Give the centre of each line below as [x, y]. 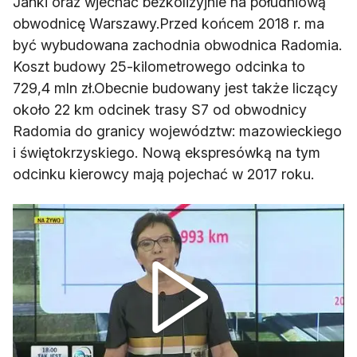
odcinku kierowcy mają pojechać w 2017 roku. [163, 175]
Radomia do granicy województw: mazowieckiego [177, 131]
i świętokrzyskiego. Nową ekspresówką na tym [167, 153]
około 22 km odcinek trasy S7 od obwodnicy [160, 110]
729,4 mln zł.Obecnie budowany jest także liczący [175, 88]
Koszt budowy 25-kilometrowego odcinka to [159, 67]
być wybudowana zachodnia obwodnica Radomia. [177, 45]
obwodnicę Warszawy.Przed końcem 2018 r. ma [169, 24]
